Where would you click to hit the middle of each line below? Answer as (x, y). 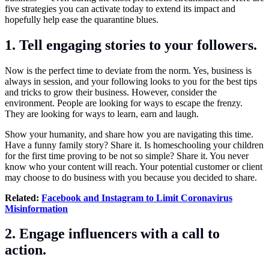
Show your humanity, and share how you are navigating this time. (129, 134)
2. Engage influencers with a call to (112, 234)
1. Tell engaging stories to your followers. (131, 45)
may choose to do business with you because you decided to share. (131, 177)
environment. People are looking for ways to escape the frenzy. (124, 103)
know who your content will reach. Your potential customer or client (134, 166)
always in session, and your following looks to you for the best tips (131, 81)
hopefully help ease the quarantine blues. (82, 19)
